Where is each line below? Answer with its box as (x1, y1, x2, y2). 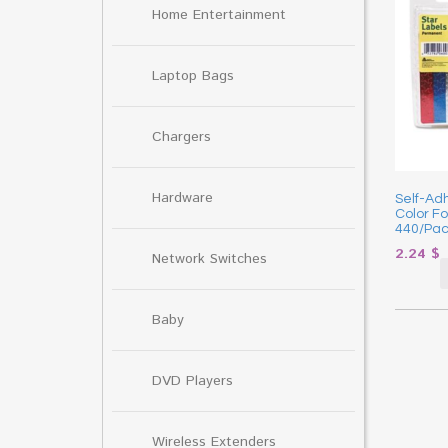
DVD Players (152, 370, 233, 391)
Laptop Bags (152, 65, 234, 86)
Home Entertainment (152, 4, 286, 25)
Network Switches (152, 248, 267, 269)
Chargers (152, 126, 211, 147)
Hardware (152, 187, 213, 208)
